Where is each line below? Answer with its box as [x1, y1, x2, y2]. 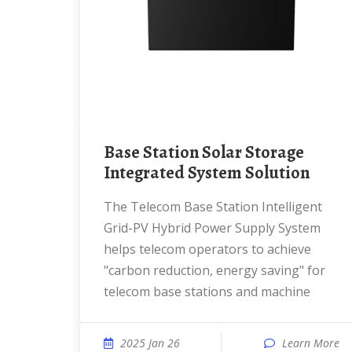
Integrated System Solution [104, 161, 310, 185]
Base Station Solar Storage [104, 141, 115, 164]
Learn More [282, 335, 339, 350]
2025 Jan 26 [120, 335, 180, 350]
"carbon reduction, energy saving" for [104, 262, 325, 279]
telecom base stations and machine [104, 283, 310, 300]
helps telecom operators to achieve [104, 240, 311, 258]
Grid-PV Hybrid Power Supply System [104, 219, 321, 236]
